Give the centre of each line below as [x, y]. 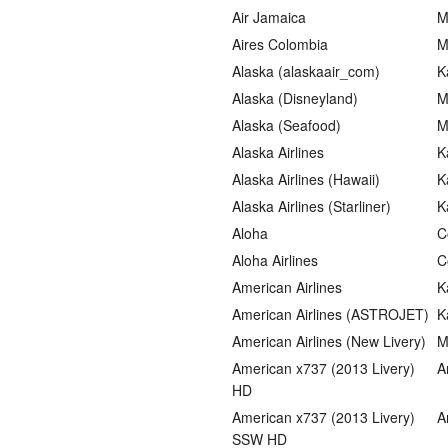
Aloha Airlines [275, 260]
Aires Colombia [280, 44]
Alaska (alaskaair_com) [306, 71]
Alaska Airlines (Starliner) [311, 206]
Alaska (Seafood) [286, 125]
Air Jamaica [269, 17]
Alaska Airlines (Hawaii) [306, 179]
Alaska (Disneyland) [295, 98]
